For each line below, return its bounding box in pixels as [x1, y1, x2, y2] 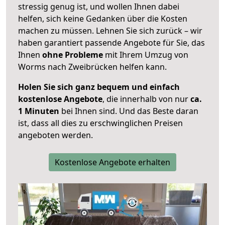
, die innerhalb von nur [102, 93, 190, 105]
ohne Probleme [42, 49, 103, 61]
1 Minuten [18, 105, 59, 117]
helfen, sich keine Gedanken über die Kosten [18, 13, 187, 25]
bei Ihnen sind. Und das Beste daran [59, 105, 198, 117]
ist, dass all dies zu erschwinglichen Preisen [18, 118, 183, 129]
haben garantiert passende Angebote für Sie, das [18, 37, 205, 49]
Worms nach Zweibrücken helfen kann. [18, 61, 167, 73]
